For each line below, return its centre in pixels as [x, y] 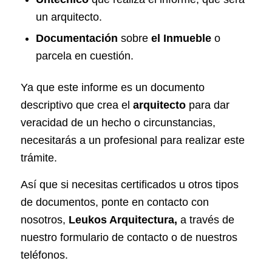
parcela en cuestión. [84, 56]
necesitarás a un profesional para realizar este [132, 140]
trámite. [39, 158]
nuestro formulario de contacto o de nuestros [129, 238]
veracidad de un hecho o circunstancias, [118, 122]
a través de [206, 220]
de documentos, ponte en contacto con [114, 202]
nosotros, [44, 220]
